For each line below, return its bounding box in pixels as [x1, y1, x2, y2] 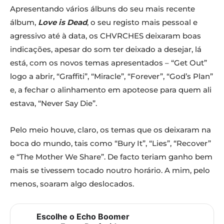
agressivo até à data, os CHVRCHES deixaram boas [10, 31, 201, 41]
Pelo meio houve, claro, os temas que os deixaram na [10, 125, 211, 135]
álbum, [10, 17, 38, 27]
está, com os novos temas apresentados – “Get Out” [10, 58, 207, 68]
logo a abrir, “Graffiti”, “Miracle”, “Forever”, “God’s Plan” [10, 71, 213, 81]
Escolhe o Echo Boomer [36, 211, 129, 222]
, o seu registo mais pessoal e [87, 17, 197, 27]
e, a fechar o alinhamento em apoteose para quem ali [10, 85, 211, 95]
